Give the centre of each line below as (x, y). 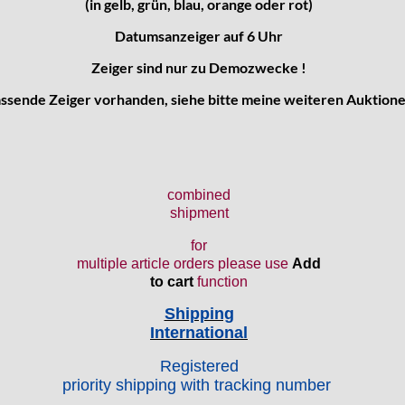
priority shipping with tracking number (199, 385)
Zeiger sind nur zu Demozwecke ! (199, 67)
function (221, 281)
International (199, 332)
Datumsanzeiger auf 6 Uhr (199, 35)
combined (199, 194)
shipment (199, 212)
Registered (199, 366)
